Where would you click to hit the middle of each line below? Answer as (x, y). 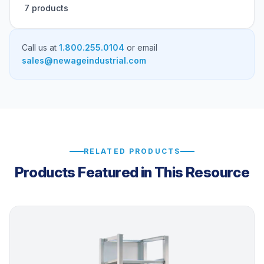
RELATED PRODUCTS (132, 151)
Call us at (40, 47)
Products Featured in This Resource (132, 172)
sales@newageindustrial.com (84, 60)
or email (141, 47)
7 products (46, 8)
